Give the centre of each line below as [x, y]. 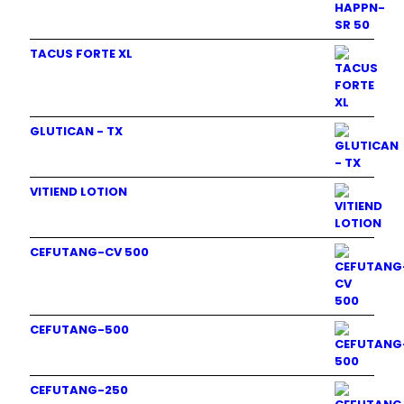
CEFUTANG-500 [79, 330]
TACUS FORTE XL [81, 54]
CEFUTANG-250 [79, 390]
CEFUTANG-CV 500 [89, 252]
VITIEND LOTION [78, 192]
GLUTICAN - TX [76, 132]
